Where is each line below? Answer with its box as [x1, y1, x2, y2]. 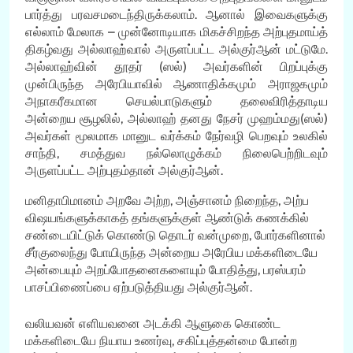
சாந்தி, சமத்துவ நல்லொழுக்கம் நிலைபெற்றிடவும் [25, 145, 328, 161]
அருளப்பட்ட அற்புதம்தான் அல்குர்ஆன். [25, 162, 223, 178]
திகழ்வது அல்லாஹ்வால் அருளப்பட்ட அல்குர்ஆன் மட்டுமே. [25, 41, 328, 57]
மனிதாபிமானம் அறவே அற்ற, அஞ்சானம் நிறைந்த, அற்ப [25, 192, 309, 208]
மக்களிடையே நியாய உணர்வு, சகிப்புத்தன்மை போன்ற [25, 333, 297, 348]
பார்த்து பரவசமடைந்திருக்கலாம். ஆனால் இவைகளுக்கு [25, 6, 328, 22]
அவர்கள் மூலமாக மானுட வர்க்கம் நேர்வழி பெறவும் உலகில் [25, 128, 328, 143]
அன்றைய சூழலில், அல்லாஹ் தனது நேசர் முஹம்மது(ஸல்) [25, 110, 328, 126]
